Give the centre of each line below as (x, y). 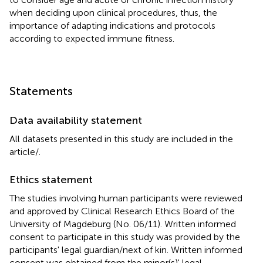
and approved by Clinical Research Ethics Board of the (122, 211)
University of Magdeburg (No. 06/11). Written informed (123, 224)
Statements (41, 91)
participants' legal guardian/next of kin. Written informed (126, 249)
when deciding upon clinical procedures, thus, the (113, 12)
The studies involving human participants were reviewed (126, 198)
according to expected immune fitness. (92, 38)
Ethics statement (51, 179)
